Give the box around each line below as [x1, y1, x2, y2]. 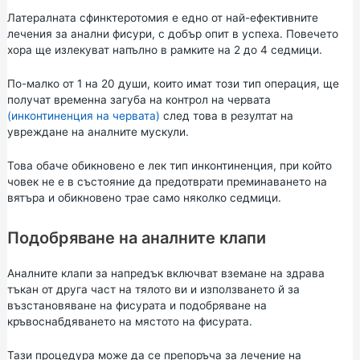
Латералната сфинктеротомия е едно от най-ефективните [6, 11, 318, 25]
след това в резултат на [159, 109, 293, 123]
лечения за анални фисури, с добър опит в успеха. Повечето [6, 27, 338, 41]
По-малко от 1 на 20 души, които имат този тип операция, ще [6, 77, 339, 91]
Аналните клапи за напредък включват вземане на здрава [6, 267, 325, 280]
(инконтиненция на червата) [6, 109, 160, 123]
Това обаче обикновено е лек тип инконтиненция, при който [6, 159, 332, 173]
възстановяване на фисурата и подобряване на [6, 299, 267, 312]
